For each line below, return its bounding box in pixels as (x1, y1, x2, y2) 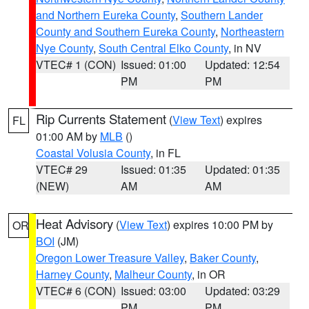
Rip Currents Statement (36, 110, 166, 128)
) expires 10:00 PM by (167, 217, 273, 232)
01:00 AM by (36, 128, 100, 144)
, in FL (150, 145, 181, 161)
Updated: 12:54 (205, 57, 281, 72)
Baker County (190, 250, 256, 266)
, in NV (228, 40, 261, 56)
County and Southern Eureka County (36, 23, 215, 39)
